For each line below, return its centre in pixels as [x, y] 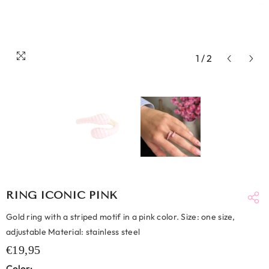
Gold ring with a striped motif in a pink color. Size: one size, [121, 217]
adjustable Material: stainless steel [73, 232]
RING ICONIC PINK [62, 195]
